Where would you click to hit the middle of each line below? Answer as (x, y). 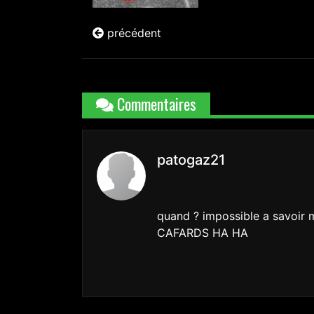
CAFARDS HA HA (203, 233)
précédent (132, 33)
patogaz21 (191, 160)
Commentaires (155, 104)
